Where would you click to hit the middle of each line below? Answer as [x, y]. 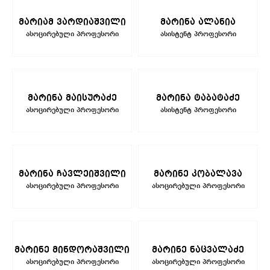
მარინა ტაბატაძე [198, 98]
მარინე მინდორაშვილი [72, 250]
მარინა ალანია [198, 22]
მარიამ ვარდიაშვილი [72, 22]
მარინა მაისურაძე [72, 98]
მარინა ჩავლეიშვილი [72, 174]
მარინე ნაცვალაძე [198, 250]
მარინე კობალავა [198, 174]
